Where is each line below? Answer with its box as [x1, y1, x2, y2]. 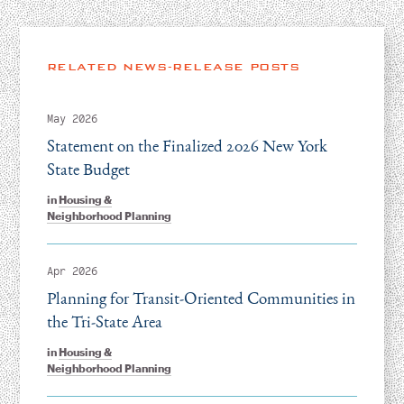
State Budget [46, 157, 130, 180]
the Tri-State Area [46, 309, 162, 333]
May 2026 [46, 111, 97, 126]
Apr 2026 [46, 263, 97, 279]
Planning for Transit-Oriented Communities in [46, 286, 355, 309]
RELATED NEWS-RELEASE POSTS [46, 60, 300, 73]
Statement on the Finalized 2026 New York [46, 133, 327, 157]
